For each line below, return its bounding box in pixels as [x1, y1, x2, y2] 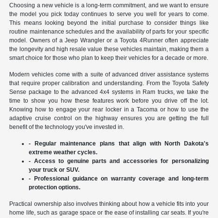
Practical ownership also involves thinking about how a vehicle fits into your [9, 200, 209, 208]
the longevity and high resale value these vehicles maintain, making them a [9, 46, 209, 53]
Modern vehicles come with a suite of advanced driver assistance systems [9, 71, 209, 78]
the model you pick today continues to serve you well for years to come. [9, 11, 209, 18]
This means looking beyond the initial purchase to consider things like [9, 19, 209, 27]
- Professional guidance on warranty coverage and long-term [29, 175, 209, 182]
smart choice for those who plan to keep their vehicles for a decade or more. [9, 54, 209, 62]
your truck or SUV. [29, 166, 80, 174]
